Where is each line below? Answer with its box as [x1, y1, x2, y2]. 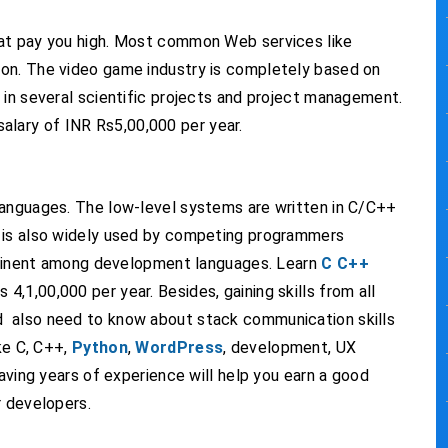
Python [72, 338, 128, 358]
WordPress [135, 338, 224, 358]
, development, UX [223, 338, 357, 358]
